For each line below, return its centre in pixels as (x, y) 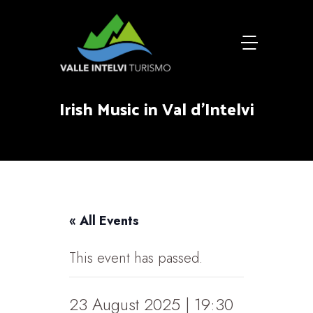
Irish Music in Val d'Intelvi (156, 108)
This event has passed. (136, 258)
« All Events (104, 221)
